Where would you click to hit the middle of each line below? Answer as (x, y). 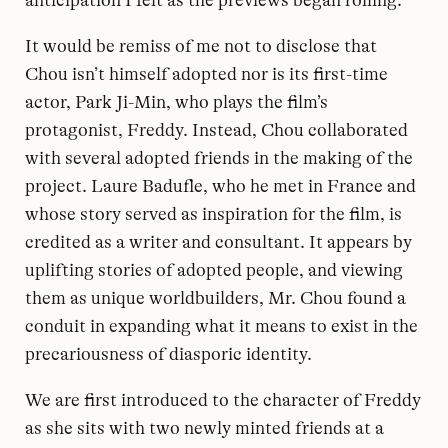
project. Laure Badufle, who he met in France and (220, 186)
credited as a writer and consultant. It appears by (218, 242)
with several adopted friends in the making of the (219, 158)
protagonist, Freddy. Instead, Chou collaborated (216, 130)
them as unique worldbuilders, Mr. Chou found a (215, 298)
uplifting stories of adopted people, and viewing (214, 270)
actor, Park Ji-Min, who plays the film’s (176, 102)
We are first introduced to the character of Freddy (223, 400)
